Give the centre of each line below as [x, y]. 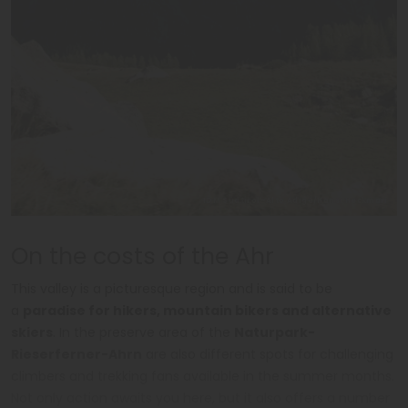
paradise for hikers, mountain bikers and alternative [207, 310]
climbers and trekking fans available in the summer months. [203, 376]
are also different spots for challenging [268, 354]
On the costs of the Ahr [143, 256]
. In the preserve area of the [143, 332]
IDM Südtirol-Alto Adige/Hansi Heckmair [295, 200]
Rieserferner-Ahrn [76, 354]
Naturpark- [275, 332]
